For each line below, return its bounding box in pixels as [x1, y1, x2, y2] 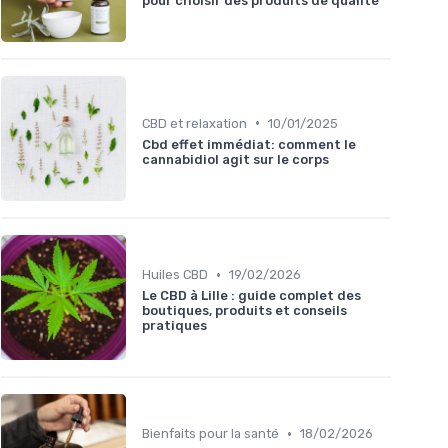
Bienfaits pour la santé [142, 426, 279, 442]
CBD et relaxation [142, 115, 247, 131]
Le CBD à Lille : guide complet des [142, 288, 361, 304]
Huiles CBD [142, 267, 208, 283]
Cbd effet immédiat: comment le [142, 136, 356, 152]
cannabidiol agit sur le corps [142, 151, 329, 167]
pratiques [142, 318, 207, 334]
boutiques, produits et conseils [142, 303, 347, 319]
